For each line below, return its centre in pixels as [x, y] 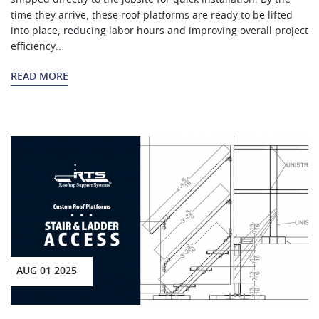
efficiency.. [36, 47]
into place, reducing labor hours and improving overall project [159, 31]
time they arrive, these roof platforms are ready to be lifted [152, 15]
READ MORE [40, 77]
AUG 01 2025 [46, 272]
